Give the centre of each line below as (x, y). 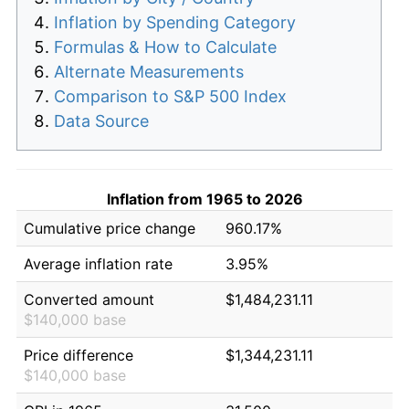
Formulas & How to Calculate (165, 47)
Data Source (101, 121)
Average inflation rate (98, 263)
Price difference (79, 355)
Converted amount (89, 299)
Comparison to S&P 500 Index (170, 96)
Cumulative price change (110, 228)
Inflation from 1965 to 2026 (204, 199)
